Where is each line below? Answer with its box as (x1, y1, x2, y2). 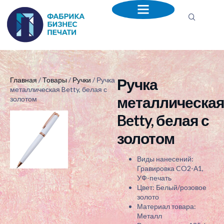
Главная (10, 75, 37, 84)
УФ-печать (137, 173, 171, 182)
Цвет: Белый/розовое (137, 183, 206, 192)
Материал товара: (137, 202, 196, 211)
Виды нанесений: (137, 154, 193, 163)
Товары (42, 75, 67, 84)
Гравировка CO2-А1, (137, 164, 203, 173)
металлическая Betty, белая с (10, 84, 107, 93)
